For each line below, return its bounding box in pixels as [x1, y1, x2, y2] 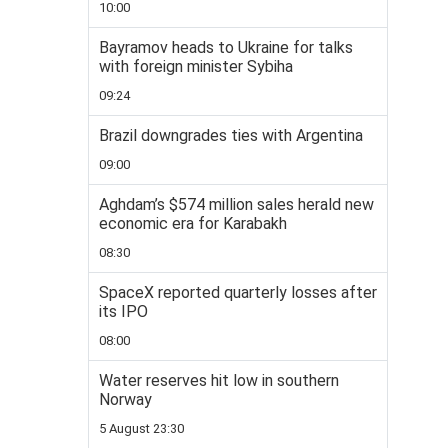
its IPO [99, 302, 148, 321]
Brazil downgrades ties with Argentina [99, 126, 363, 145]
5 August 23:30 [99, 421, 184, 436]
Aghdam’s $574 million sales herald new [99, 195, 374, 214]
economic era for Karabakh [99, 214, 287, 233]
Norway [99, 390, 152, 409]
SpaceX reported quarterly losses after [99, 283, 377, 302]
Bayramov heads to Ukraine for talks [99, 38, 353, 57]
